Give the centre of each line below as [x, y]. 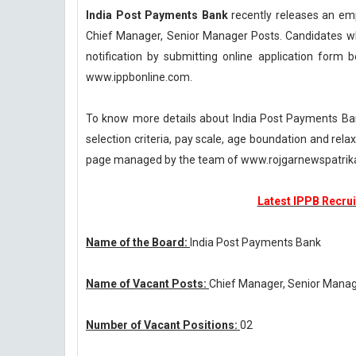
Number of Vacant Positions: [163, 325]
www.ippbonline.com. [139, 77]
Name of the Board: [138, 242]
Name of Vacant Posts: [147, 284]
